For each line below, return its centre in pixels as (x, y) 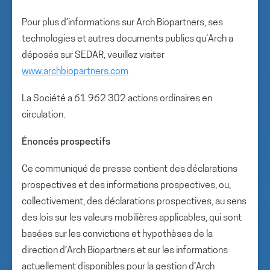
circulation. (43, 115)
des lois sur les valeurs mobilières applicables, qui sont (132, 218)
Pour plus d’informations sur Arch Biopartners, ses (122, 23)
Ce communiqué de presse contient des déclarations (130, 169)
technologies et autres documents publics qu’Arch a (127, 39)
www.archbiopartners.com (75, 72)
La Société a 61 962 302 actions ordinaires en (117, 99)
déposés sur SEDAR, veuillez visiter (93, 55)
